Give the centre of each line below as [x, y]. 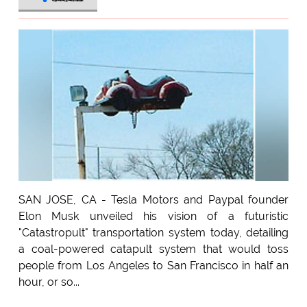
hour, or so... [49, 282]
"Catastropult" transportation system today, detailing [153, 233]
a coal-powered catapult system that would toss [153, 249]
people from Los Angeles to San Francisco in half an [153, 266]
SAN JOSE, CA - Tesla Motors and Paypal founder [153, 200]
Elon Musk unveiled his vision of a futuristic [153, 217]
